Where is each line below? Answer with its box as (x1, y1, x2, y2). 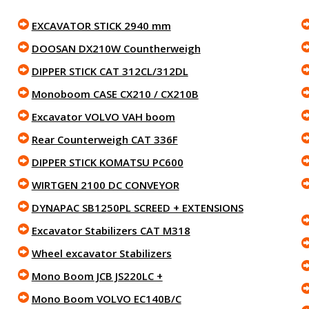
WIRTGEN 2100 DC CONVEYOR (31, 178, 179, 192)
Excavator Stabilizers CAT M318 (31, 223, 190, 237)
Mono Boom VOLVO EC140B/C (31, 292, 181, 306)
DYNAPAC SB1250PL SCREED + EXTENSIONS (31, 201, 243, 215)
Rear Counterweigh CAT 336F (31, 132, 178, 146)
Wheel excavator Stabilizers (31, 246, 172, 260)
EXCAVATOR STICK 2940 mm (31, 19, 171, 32)
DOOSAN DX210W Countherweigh (31, 41, 201, 55)
